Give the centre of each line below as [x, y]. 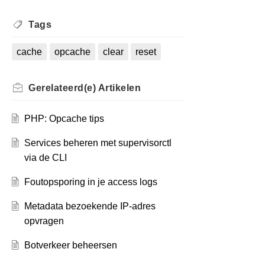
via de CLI [45, 158]
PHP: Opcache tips [64, 119]
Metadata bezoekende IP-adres [90, 206]
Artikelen [119, 88]
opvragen [44, 221]
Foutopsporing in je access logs [91, 182]
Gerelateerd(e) [63, 88]
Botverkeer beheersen [70, 245]
